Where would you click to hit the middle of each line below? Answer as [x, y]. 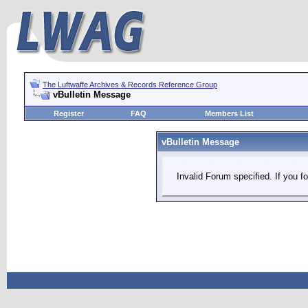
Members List [229, 113]
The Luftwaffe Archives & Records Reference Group [130, 85]
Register [68, 113]
